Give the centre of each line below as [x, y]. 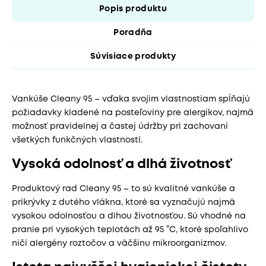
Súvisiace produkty [133, 56]
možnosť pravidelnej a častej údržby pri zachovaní [120, 126]
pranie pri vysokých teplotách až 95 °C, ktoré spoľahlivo [130, 229]
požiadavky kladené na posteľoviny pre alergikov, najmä [133, 113]
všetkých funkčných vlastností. [77, 140]
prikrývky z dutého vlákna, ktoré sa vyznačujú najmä [123, 202]
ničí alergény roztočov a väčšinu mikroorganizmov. [119, 243]
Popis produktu [133, 9]
